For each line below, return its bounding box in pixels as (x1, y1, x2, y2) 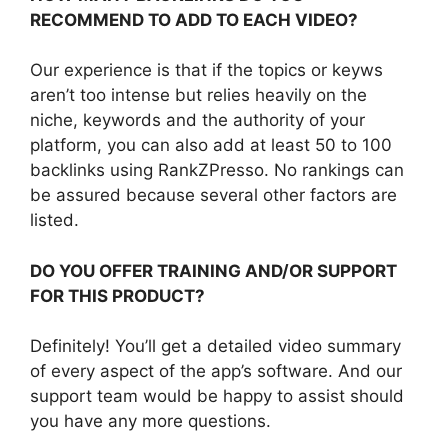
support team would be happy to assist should (30, 386, 404, 407)
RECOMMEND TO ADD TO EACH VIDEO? (30, 9, 358, 30)
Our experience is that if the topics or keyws (30, 60, 383, 81)
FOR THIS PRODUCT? (30, 285, 205, 306)
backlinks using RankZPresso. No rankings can (30, 160, 404, 181)
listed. (30, 210, 79, 231)
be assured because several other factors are (30, 185, 397, 206)
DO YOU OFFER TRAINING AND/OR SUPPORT (30, 260, 397, 281)
